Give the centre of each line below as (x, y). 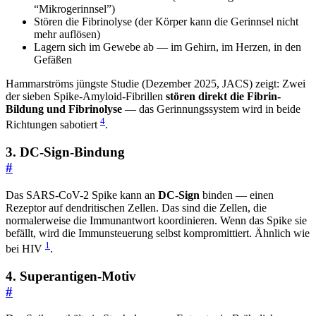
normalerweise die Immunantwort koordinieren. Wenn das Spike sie (156, 220)
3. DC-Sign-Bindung (65, 152)
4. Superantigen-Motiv (71, 276)
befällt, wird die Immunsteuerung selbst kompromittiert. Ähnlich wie (158, 233)
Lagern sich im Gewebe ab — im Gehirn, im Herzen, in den (168, 47)
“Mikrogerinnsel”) (74, 8)
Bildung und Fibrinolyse (64, 109)
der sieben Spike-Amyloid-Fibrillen (86, 96)
